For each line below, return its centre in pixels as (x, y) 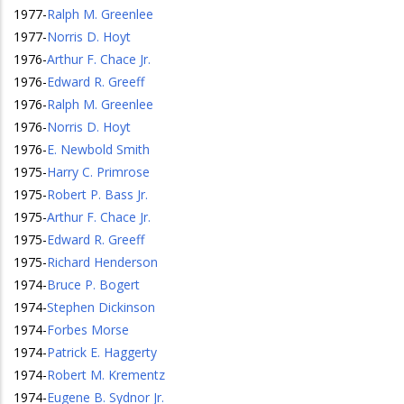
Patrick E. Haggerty (102, 352)
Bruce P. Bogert (93, 285)
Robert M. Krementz (106, 375)
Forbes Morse (88, 330)
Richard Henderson (102, 262)
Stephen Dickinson (101, 307)
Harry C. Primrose (98, 172)
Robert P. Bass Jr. (97, 194)
